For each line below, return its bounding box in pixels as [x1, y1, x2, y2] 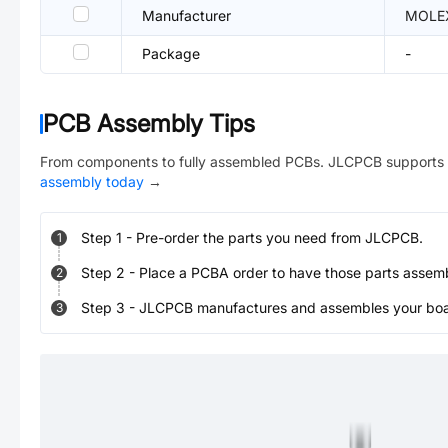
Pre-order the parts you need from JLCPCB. [136, 229, 423, 246]
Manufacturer [142, 7, 231, 24]
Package [142, 45, 200, 62]
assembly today [40, 173, 144, 190]
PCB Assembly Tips [43, 109, 255, 138]
